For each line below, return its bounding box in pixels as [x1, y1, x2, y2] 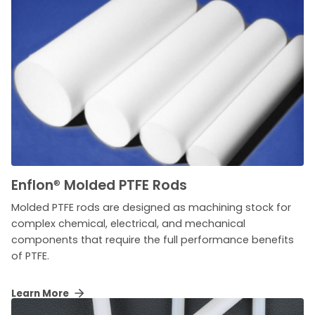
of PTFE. [11, 249, 49, 264]
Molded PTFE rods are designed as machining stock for [11, 200, 291, 215]
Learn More [11, 287, 71, 301]
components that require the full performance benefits [11, 233, 294, 247]
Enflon [11, 176, 53, 195]
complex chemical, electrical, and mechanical [11, 217, 245, 231]
